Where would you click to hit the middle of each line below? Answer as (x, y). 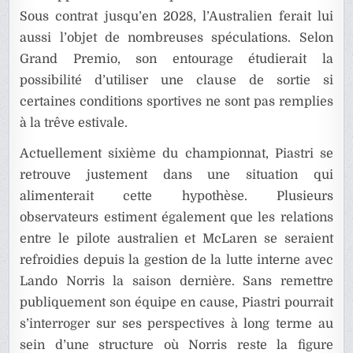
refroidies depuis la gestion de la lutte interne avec (176, 260)
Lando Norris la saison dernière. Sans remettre (176, 282)
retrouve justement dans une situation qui (176, 175)
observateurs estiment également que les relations (176, 218)
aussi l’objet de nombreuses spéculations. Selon (176, 38)
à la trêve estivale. (74, 123)
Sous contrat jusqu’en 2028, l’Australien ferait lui (176, 17)
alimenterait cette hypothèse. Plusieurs (176, 197)
